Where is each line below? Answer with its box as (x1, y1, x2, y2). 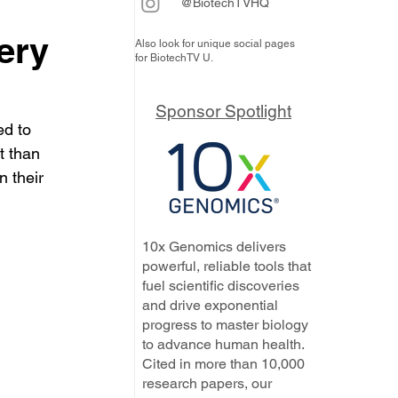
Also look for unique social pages (135, 37, 295, 50)
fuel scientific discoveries (142, 277, 299, 294)
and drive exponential (142, 297, 278, 314)
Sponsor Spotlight (155, 101, 291, 121)
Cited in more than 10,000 (142, 355, 305, 372)
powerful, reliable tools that (142, 258, 311, 275)
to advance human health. (142, 336, 304, 353)
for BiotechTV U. (135, 52, 213, 64)
